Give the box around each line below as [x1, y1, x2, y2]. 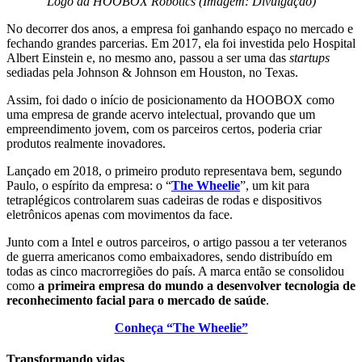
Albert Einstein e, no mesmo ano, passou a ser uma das [6, 50, 289, 65]
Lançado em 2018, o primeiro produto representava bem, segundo [6, 163, 342, 178]
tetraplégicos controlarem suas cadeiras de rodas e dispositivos [6, 192, 322, 207]
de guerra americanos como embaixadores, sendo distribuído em [6, 249, 332, 263]
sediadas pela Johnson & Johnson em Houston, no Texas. [6, 65, 298, 79]
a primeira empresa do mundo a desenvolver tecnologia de [38, 278, 356, 293]
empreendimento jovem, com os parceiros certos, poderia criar [6, 121, 322, 136]
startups [289, 50, 330, 65]
